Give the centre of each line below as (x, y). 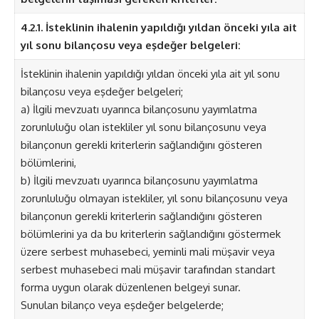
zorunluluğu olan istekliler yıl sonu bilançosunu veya (143, 127)
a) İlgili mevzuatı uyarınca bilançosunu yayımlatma (138, 110)
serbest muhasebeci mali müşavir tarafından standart (148, 270)
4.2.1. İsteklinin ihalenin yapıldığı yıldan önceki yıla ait (158, 28)
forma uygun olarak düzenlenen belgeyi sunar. (130, 288)
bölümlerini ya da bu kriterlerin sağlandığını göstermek (150, 234)
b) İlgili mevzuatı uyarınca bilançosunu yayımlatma (139, 181)
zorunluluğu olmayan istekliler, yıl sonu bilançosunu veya (154, 199)
